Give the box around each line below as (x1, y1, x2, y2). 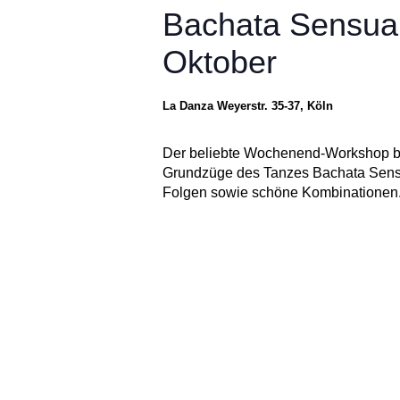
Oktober (162, 44, 277, 81)
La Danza (162, 99, 217, 113)
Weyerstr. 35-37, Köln (216, 99, 333, 113)
